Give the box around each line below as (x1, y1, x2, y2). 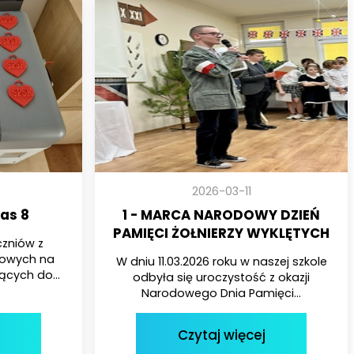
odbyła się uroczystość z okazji (133, 269, 310, 285)
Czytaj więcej (177, 325, 265, 345)
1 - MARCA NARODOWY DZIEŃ (122, 205, 320, 224)
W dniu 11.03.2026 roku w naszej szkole (115, 253, 327, 269)
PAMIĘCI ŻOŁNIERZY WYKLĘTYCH (113, 223, 330, 243)
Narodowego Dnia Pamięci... (141, 284, 301, 301)
